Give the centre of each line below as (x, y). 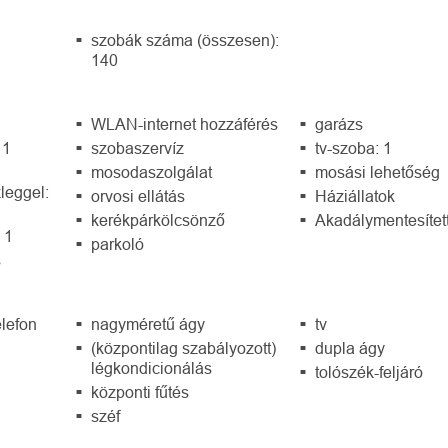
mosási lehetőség (378, 172)
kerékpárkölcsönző (157, 220)
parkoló (117, 244)
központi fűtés (139, 392)
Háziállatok (355, 196)
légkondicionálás (151, 368)
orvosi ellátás (137, 196)
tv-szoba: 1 (354, 148)
